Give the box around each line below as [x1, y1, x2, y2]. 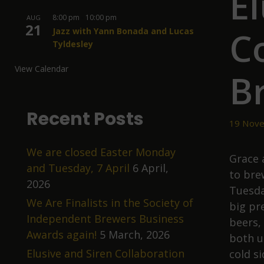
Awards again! [27, 227, 97, 242]
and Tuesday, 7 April [27, 161, 130, 175]
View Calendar [15, 63, 68, 74]
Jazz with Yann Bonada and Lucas [52, 25, 194, 37]
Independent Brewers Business [27, 212, 184, 226]
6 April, [133, 161, 169, 175]
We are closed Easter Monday [27, 145, 176, 159]
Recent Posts [27, 107, 144, 131]
